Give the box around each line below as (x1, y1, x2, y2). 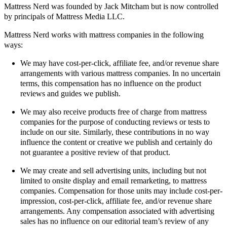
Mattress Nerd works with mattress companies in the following (4, 30, 204, 39)
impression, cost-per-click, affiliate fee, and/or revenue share (20, 197, 212, 205)
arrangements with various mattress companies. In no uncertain (20, 69, 220, 78)
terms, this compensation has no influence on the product (20, 79, 201, 88)
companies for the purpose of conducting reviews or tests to (20, 118, 210, 126)
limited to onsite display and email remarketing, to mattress (20, 176, 207, 185)
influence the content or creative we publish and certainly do (20, 138, 212, 146)
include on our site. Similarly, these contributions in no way (20, 128, 209, 136)
